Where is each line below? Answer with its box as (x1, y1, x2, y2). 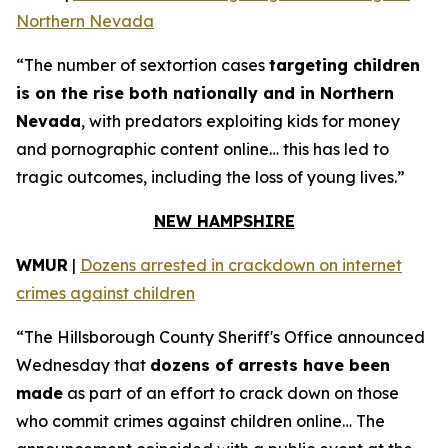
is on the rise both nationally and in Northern (16, 83, 394, 103)
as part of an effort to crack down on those (63, 383, 399, 403)
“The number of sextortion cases (16, 55, 269, 75)
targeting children (269, 55, 420, 75)
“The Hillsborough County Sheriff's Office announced (16, 327, 425, 347)
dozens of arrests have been (150, 355, 390, 375)
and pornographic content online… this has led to (16, 139, 389, 159)
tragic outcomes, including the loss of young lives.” (16, 167, 405, 187)
